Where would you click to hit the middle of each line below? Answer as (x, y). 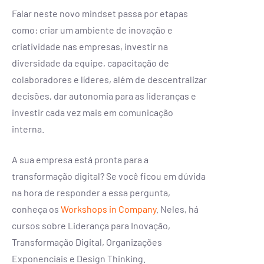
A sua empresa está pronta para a (80, 159)
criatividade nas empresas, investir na (90, 46)
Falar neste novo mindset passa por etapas (100, 13)
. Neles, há (177, 209)
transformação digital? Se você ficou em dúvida (109, 176)
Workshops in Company (108, 209)
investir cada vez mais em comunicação (93, 112)
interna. (28, 128)
